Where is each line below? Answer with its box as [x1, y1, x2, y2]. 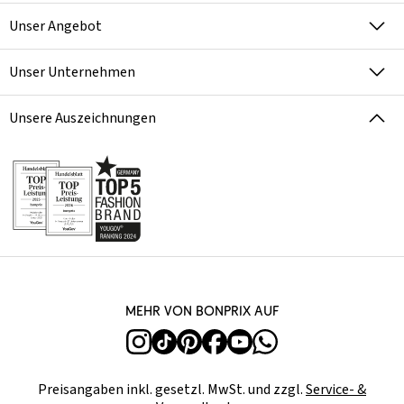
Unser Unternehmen [9, 62, 135, 82]
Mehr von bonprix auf [125, 302, 279, 319]
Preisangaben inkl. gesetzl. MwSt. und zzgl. [38, 380, 306, 399]
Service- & [306, 380, 366, 399]
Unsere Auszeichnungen [9, 108, 156, 128]
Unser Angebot [9, 16, 102, 36]
